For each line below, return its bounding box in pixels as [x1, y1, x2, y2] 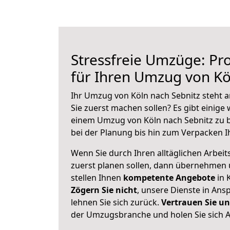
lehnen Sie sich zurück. [71, 197, 161, 208]
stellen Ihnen [71, 172, 123, 183]
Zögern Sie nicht [71, 184, 137, 196]
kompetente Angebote [123, 172, 215, 183]
